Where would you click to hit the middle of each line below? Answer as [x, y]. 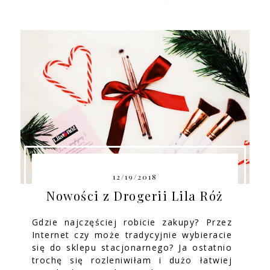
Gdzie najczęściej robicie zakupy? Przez [132, 222]
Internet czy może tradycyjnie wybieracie [132, 235]
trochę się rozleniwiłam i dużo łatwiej [132, 260]
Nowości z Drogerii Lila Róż [135, 196]
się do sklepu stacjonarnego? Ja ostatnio [132, 248]
